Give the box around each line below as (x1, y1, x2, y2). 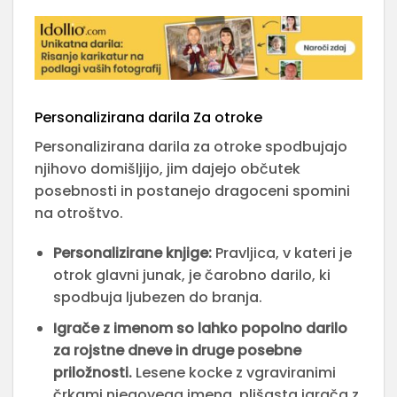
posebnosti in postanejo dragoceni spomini (35, 180, 350, 201)
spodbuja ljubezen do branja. (52, 287, 262, 308)
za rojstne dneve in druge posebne (52, 339, 301, 361)
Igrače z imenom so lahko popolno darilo (52, 317, 347, 339)
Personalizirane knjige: (52, 243, 212, 264)
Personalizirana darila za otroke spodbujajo (35, 136, 347, 157)
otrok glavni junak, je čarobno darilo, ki (52, 265, 331, 286)
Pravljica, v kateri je (211, 243, 352, 264)
